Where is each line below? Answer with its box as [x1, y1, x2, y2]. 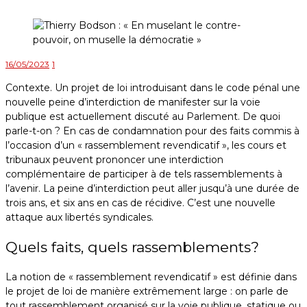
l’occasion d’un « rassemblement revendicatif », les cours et [5, 139, 286, 152]
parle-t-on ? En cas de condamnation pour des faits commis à [5, 125, 299, 138]
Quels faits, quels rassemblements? [5, 238, 259, 256]
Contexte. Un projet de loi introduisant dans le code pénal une [5, 82, 300, 95]
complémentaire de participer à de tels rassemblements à [5, 168, 282, 181]
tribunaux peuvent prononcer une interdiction [5, 153, 223, 167]
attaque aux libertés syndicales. [5, 211, 153, 224]
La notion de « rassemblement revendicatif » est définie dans [5, 270, 297, 283]
